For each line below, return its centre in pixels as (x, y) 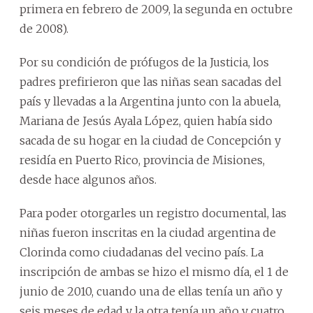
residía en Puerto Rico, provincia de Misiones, (142, 160)
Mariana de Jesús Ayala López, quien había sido (146, 121)
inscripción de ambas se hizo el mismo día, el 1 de (154, 272)
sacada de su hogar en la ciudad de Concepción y (150, 141)
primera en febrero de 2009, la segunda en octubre (156, 9)
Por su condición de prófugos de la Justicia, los (144, 63)
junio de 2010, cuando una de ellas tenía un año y (151, 292)
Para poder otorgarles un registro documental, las (153, 213)
